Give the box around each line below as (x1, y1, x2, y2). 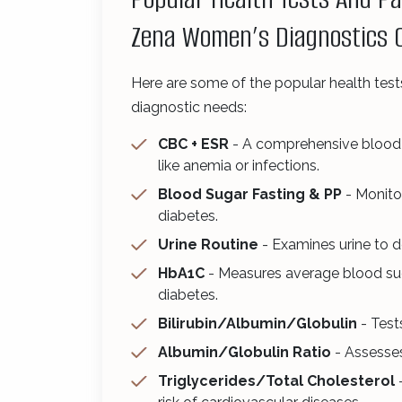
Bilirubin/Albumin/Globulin (158, 314, 357, 332)
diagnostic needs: (131, 98, 247, 116)
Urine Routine (158, 235, 258, 253)
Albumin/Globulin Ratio (158, 343, 331, 361)
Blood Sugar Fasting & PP (158, 185, 342, 203)
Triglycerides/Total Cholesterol (158, 371, 395, 389)
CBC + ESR (158, 135, 229, 153)
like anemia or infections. (158, 156, 319, 174)
